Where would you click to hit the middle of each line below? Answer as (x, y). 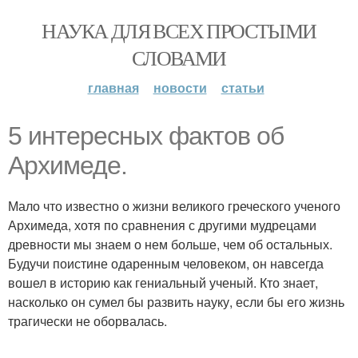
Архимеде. (68, 165)
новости (180, 88)
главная (113, 88)
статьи (243, 88)
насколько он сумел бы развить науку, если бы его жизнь (176, 302)
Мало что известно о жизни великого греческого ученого (174, 206)
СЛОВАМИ (179, 58)
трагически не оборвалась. (88, 321)
